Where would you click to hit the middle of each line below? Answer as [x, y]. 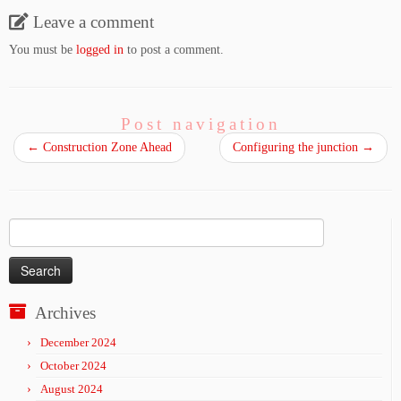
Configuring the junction [297, 147]
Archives [65, 313]
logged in [100, 50]
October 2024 [73, 366]
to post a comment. [174, 50]
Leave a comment [94, 22]
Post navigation [200, 124]
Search [25, 227]
